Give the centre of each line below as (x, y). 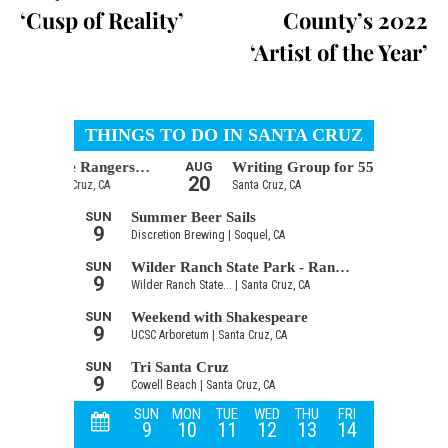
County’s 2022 (355, 19)
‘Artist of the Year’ (338, 51)
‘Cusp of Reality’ (102, 19)
